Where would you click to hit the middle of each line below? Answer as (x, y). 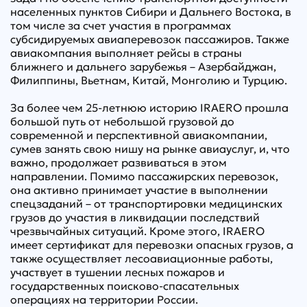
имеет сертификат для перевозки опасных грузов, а (152, 245)
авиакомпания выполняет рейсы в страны (126, 53)
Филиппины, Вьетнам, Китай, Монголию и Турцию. (149, 81)
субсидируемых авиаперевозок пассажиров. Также (150, 39)
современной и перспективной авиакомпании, (139, 135)
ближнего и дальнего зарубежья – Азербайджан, (143, 67)
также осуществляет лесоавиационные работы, (142, 259)
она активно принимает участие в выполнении (139, 190)
